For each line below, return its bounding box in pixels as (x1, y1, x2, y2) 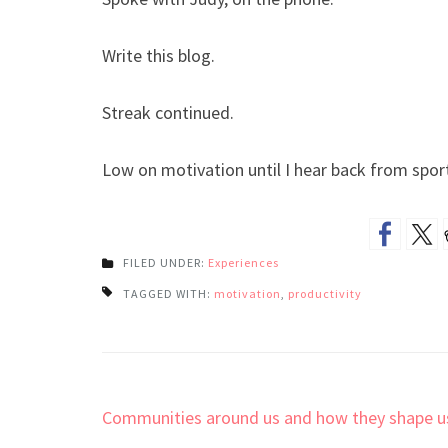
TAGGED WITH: (123, 285, 214, 301)
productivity (288, 285, 362, 301)
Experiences (208, 254, 279, 270)
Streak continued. (102, 100, 234, 124)
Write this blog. (102, 43, 215, 67)
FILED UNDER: (123, 254, 208, 270)
